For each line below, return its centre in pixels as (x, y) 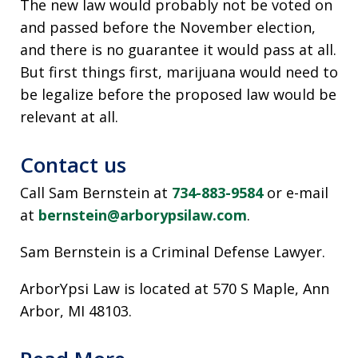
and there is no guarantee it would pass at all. (178, 50)
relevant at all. (69, 117)
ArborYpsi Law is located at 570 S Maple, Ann (175, 288)
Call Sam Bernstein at (96, 193)
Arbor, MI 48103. (76, 311)
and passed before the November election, (168, 27)
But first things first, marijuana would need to (179, 72)
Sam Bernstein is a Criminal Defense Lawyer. (173, 252)
